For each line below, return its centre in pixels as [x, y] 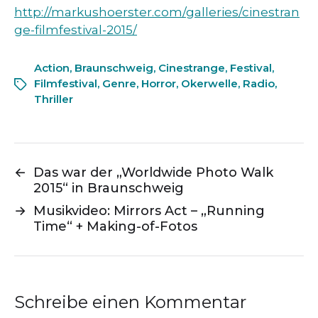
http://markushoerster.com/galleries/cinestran [157, 12]
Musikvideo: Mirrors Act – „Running [149, 211]
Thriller [54, 99]
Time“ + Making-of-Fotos [115, 227]
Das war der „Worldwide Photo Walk [153, 173]
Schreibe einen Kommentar [130, 302]
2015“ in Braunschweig [109, 188]
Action [52, 68]
